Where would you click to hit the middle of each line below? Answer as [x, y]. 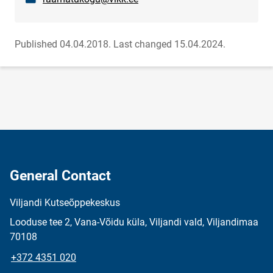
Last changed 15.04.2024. [169, 44]
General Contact [60, 176]
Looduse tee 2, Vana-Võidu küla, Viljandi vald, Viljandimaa [134, 222]
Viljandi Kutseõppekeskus [65, 203]
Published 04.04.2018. [63, 44]
